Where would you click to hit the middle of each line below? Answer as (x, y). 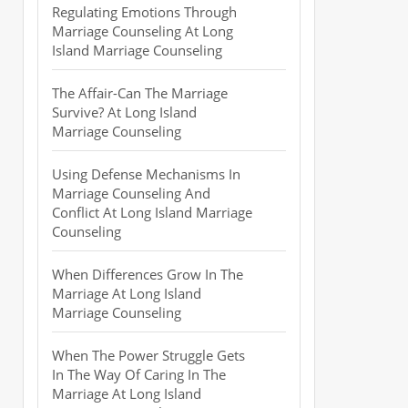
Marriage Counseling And (131, 193)
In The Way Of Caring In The (139, 374)
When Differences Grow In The (148, 274)
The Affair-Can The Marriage (140, 93)
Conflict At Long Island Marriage (152, 212)
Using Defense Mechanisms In (146, 174)
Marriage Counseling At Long (143, 31)
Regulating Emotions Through (144, 12)
